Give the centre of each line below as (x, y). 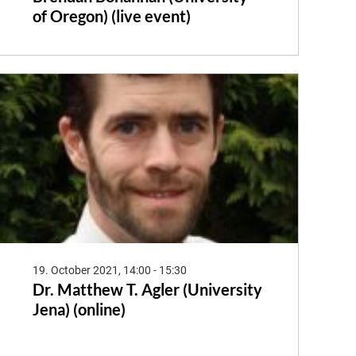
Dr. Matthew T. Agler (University (147, 289)
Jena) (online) (79, 309)
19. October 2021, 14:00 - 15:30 (109, 270)
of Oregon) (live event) (111, 16)
